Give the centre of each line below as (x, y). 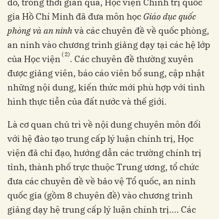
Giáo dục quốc (170, 17)
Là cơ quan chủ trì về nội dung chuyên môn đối (104, 125)
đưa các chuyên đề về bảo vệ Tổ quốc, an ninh (101, 181)
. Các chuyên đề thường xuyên (132, 59)
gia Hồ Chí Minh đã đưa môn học (75, 17)
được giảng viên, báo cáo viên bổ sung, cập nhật (106, 73)
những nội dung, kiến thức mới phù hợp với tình (106, 88)
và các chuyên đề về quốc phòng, (141, 31)
